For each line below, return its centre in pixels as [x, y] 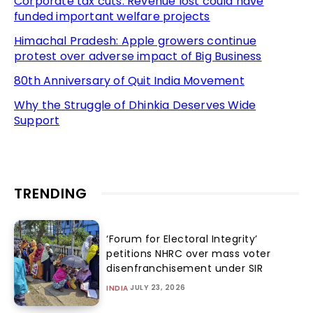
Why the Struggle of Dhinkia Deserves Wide [135, 105]
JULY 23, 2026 [158, 287]
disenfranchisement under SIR [185, 268]
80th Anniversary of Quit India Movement [129, 81]
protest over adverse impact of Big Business [138, 57]
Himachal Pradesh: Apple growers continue [136, 41]
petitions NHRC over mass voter [189, 253]
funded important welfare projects [112, 17]
